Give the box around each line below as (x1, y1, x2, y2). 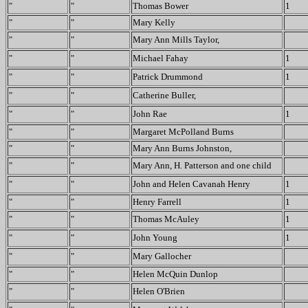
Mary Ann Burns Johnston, (133, 143, 232, 153)
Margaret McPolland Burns (133, 126, 234, 137)
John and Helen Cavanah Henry (133, 179, 250, 189)
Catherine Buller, (133, 90, 196, 100)
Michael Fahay (133, 53, 188, 63)
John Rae (133, 109, 167, 119)
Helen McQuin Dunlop (133, 269, 218, 279)
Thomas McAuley (133, 214, 199, 224)
